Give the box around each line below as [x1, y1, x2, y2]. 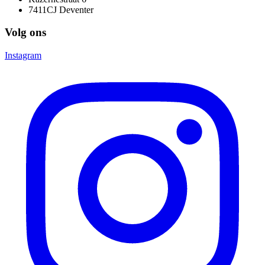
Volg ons [5, 26, 46, 39]
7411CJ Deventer [28, 4, 93, 15]
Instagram [5, 50, 41, 61]
